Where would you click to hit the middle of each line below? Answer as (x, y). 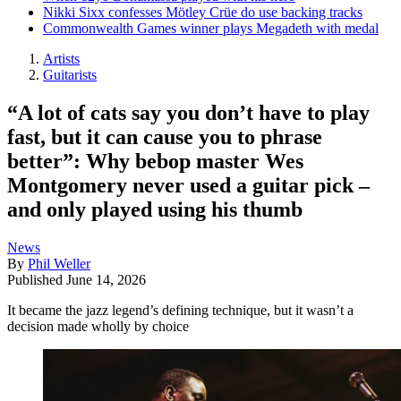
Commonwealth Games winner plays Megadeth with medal (211, 28)
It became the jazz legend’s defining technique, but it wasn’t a (180, 310)
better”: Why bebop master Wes (155, 161)
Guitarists (70, 75)
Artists (61, 59)
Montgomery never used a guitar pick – (188, 185)
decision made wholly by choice (98, 326)
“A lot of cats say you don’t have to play (188, 112)
